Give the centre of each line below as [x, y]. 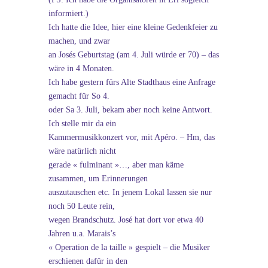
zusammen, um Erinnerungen [98, 179]
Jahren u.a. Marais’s [82, 234]
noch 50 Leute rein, [81, 206]
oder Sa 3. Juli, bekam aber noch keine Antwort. [130, 110]
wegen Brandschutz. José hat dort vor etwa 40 [126, 220]
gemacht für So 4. [79, 96]
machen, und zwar [79, 41]
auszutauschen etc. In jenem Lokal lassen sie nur [130, 192]
